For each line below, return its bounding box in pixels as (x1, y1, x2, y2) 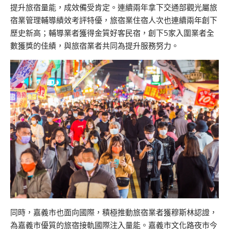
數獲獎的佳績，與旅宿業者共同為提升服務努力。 (10, 40, 179, 51)
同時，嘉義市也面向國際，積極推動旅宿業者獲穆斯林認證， (10, 208, 217, 218)
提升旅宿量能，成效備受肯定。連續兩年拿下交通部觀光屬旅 (10, 2, 217, 12)
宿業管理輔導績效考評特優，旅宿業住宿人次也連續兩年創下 (10, 15, 217, 25)
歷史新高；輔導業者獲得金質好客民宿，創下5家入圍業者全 (10, 28, 214, 38)
